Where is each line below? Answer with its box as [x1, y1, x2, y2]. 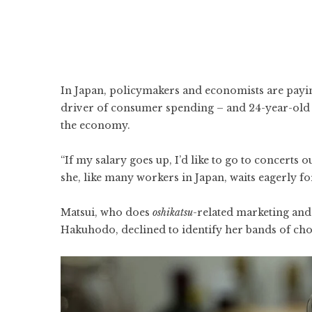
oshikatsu [153, 206, 193, 219]
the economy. [61, 119, 130, 132]
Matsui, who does [61, 206, 153, 219]
